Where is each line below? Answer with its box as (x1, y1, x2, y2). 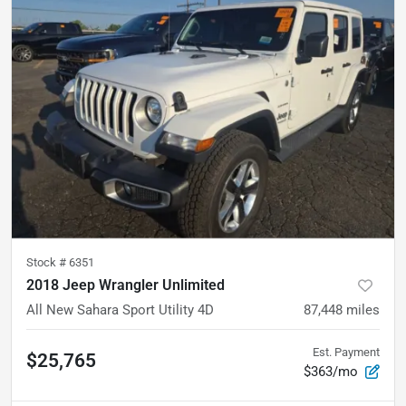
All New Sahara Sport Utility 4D (26, 301, 214, 318)
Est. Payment (313, 344, 380, 359)
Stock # (26, 255, 69, 269)
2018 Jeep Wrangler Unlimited (26, 275, 225, 294)
